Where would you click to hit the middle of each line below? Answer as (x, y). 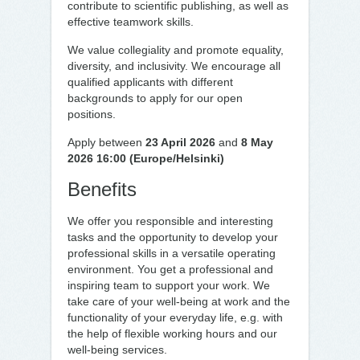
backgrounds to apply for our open (155, 98)
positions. (92, 114)
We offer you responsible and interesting (170, 221)
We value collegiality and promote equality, (176, 50)
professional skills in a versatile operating (172, 253)
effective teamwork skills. (131, 22)
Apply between (106, 142)
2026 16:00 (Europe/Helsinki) (146, 158)
